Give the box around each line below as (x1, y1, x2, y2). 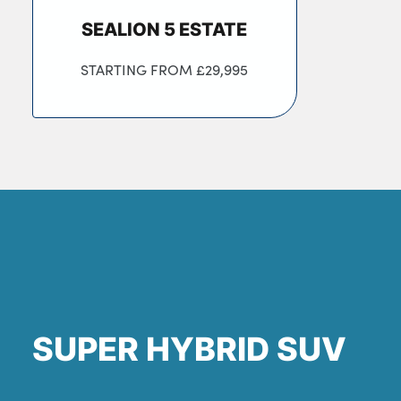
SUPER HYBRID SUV (32, 325, 346, 372)
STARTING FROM (81, 59, 197, 79)
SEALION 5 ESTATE (81, 15, 248, 41)
